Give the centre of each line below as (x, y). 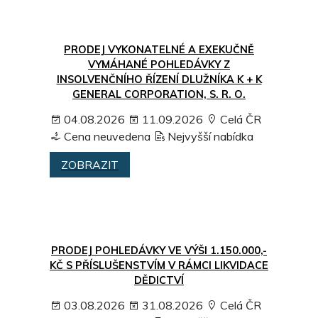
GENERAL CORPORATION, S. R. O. (159, 94)
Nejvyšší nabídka (209, 136)
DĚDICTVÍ (159, 281)
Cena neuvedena (106, 136)
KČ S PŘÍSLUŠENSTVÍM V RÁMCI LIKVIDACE (159, 266)
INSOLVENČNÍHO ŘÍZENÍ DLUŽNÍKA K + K (159, 79)
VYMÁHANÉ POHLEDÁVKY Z (159, 64)
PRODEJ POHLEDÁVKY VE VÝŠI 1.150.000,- (159, 251)
